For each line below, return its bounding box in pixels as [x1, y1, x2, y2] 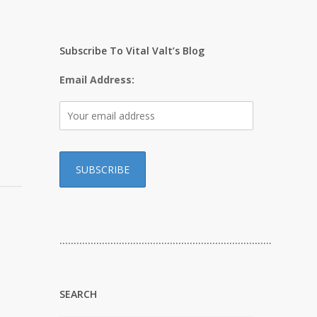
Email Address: [59, 73, 135, 86]
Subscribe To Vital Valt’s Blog [59, 44, 205, 57]
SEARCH [59, 287, 98, 301]
